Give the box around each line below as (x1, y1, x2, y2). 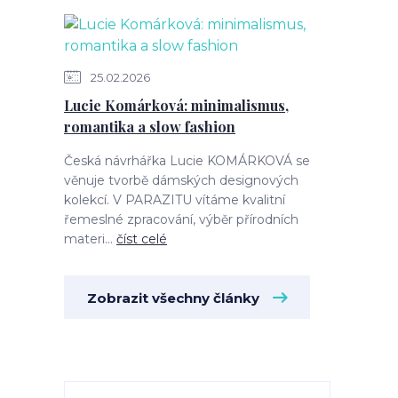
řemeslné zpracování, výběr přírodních (64, 211, 298, 227)
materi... (64, 231, 116, 247)
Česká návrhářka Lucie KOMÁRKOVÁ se (64, 153, 310, 169)
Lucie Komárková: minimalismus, (64, 96, 289, 115)
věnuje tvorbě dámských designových (64, 172, 298, 188)
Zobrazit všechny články (87, 290, 259, 306)
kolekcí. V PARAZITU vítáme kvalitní (64, 192, 285, 208)
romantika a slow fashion (64, 117, 235, 136)
